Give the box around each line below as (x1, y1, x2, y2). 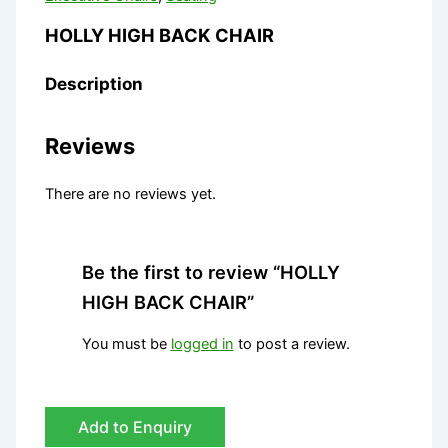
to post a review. (233, 335, 350, 354)
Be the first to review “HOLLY (81, 261, 340, 284)
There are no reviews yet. (45, 185, 217, 204)
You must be (81, 335, 171, 354)
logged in (170, 335, 234, 354)
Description (45, 73, 144, 95)
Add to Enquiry (78, 417, 193, 438)
